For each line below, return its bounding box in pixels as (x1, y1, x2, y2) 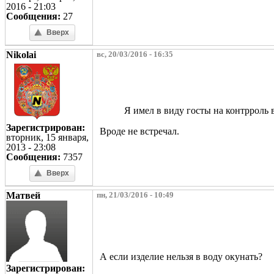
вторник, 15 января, (6, 131, 89, 143)
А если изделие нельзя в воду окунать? (100, 251, 262, 262)
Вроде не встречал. (100, 125, 179, 136)
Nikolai (6, 49, 36, 60)
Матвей (6, 190, 40, 201)
